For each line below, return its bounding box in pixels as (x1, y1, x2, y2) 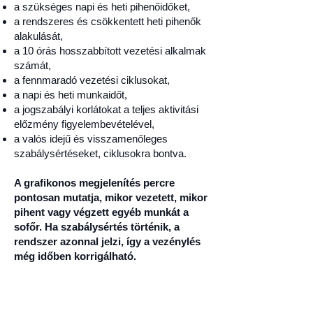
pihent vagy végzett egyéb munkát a (14, 206, 189, 218)
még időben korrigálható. (14, 250, 136, 262)
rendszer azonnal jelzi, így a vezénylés (14, 235, 201, 247)
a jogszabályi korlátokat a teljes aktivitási (14, 103, 198, 115)
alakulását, (14, 30, 63, 42)
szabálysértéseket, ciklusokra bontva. (14, 147, 187, 159)
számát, (14, 59, 51, 71)
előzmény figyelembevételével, (14, 118, 154, 130)
